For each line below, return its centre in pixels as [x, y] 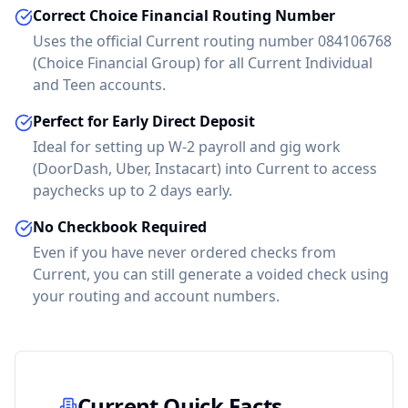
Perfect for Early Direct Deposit [144, 121]
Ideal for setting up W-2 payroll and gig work [187, 147]
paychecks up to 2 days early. [133, 190]
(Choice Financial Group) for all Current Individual [203, 63]
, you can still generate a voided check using [238, 274]
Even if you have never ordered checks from [184, 252]
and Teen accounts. [99, 85]
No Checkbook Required [120, 227]
